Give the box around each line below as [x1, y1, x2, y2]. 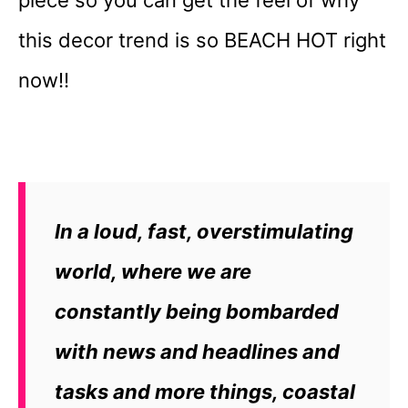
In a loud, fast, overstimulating [55, 219, 353, 243]
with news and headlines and [55, 339, 340, 363]
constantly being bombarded [55, 299, 339, 323]
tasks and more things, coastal [55, 379, 355, 403]
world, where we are [55, 259, 251, 283]
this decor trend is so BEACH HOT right [18, 27, 386, 52]
